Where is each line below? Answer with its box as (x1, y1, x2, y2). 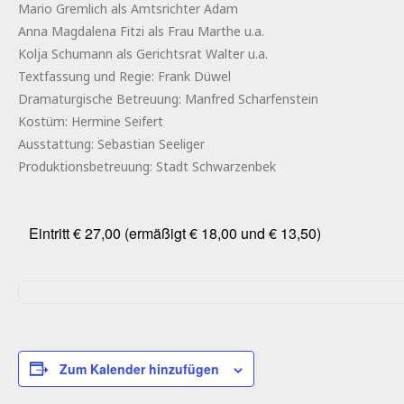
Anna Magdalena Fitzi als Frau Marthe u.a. (18, 22, 264, 40)
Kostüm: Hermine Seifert (18, 112, 163, 130)
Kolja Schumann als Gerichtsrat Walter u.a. (18, 44, 268, 62)
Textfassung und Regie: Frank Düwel (18, 67, 231, 85)
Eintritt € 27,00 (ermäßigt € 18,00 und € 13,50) (29, 222, 321, 243)
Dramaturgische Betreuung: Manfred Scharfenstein (18, 89, 318, 107)
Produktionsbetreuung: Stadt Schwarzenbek (18, 157, 276, 175)
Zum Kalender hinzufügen (60, 359, 219, 378)
